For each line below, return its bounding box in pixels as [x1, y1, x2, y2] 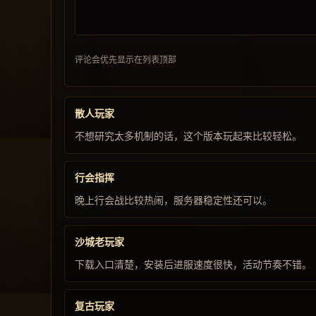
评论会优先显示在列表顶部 [75, 54, 176, 65]
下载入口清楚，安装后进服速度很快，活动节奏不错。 [75, 259, 312, 270]
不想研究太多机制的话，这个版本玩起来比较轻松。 [75, 130, 302, 142]
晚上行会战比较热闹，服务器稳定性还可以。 [75, 195, 272, 206]
